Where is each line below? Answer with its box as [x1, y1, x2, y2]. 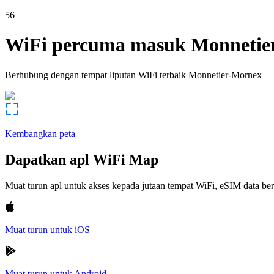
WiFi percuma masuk [5, 34, 186, 56]
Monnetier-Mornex [188, 69, 262, 80]
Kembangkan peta [5, 128, 75, 139]
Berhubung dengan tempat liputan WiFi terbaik [5, 69, 186, 80]
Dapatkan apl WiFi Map [5, 151, 158, 168]
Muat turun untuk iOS [5, 224, 90, 235]
